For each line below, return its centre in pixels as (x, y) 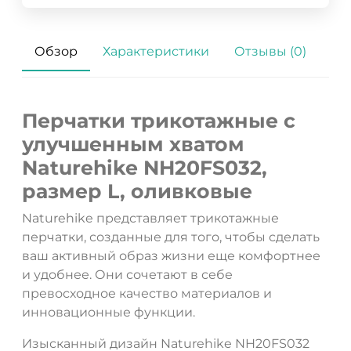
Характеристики (156, 52)
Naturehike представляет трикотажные (150, 219)
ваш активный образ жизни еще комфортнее (171, 256)
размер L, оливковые (137, 192)
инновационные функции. (109, 313)
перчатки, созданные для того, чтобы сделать (171, 237)
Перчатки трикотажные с (159, 121)
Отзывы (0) (270, 52)
